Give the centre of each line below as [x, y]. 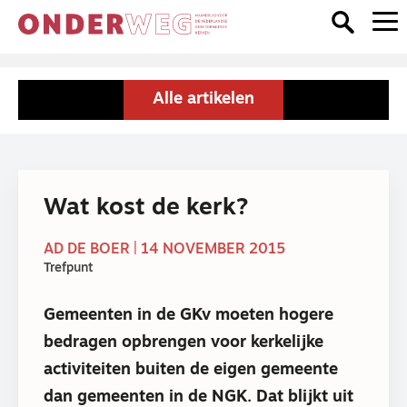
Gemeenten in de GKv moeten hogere [189, 315]
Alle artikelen [203, 99]
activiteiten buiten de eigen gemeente [191, 370]
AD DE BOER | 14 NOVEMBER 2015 [164, 250]
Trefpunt [68, 269]
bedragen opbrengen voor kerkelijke [184, 342]
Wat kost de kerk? [146, 208]
